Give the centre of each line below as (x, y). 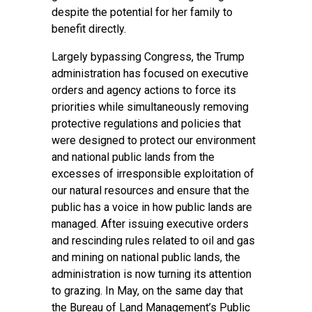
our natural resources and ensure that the (150, 190)
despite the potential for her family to (142, 12)
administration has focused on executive (150, 73)
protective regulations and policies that (146, 124)
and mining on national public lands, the (146, 257)
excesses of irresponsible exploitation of (153, 174)
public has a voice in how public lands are (152, 207)
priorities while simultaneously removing (150, 107)
